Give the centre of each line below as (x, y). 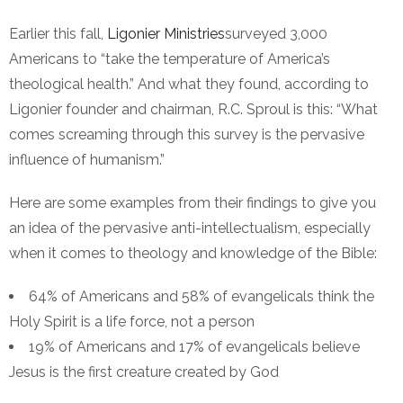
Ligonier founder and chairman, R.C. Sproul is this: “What (193, 110)
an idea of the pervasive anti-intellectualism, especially (190, 228)
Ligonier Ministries (166, 34)
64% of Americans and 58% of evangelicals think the (201, 297)
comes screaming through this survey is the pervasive (187, 135)
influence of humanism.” (87, 160)
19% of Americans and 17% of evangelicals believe (194, 347)
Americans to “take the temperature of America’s (170, 59)
